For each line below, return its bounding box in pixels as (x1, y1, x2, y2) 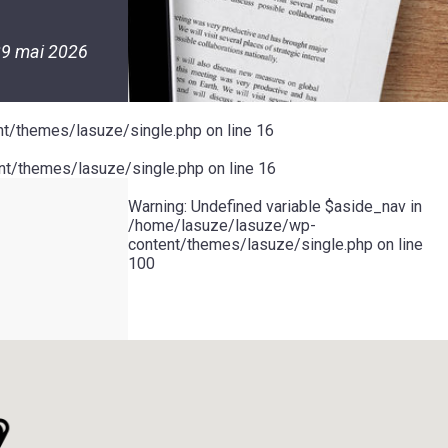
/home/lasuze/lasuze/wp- (128, 216, 316, 235)
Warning (128, 197, 184, 216)
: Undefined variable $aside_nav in (184, 197, 422, 216)
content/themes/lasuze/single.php (128, 235, 373, 254)
